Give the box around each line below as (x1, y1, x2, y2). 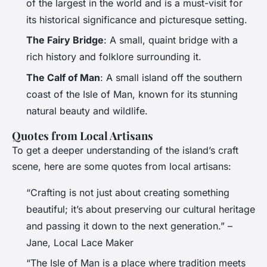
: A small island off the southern (100, 71, 242, 83)
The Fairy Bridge (26, 34, 104, 46)
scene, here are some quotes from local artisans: (12, 160, 231, 172)
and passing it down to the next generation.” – (26, 219, 232, 232)
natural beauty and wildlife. (26, 104, 148, 117)
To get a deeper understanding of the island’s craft (12, 144, 238, 156)
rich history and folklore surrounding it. (26, 51, 201, 63)
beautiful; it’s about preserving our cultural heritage (26, 203, 255, 215)
